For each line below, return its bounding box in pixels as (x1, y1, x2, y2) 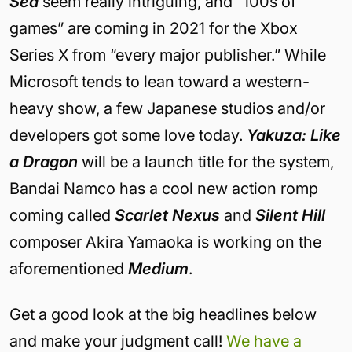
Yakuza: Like (247, 125, 341, 145)
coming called (9, 205, 115, 225)
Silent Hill (255, 205, 325, 225)
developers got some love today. (9, 125, 247, 145)
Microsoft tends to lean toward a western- (9, 71, 310, 91)
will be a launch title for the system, (78, 152, 334, 171)
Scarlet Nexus (115, 205, 220, 225)
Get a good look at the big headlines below (9, 304, 317, 324)
